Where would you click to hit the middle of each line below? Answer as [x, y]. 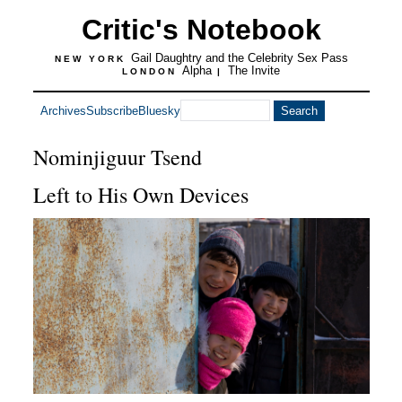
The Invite [254, 70]
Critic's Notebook [201, 30]
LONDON [152, 71]
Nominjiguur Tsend [117, 157]
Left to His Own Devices [140, 195]
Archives [63, 110]
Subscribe [112, 110]
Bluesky [159, 110]
